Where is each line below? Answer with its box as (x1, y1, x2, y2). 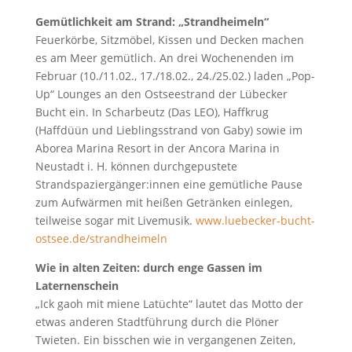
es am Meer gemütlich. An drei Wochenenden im (35, 49, 294, 65)
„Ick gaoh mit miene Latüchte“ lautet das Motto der (35, 295, 303, 311)
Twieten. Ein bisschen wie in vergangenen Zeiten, (35, 332, 295, 347)
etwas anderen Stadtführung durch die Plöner (35, 313, 279, 329)
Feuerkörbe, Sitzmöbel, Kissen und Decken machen (35, 31, 304, 47)
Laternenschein (35, 277, 122, 293)
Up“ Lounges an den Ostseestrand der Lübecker (35, 86, 288, 101)
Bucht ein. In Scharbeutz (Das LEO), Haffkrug (35, 104, 269, 119)
